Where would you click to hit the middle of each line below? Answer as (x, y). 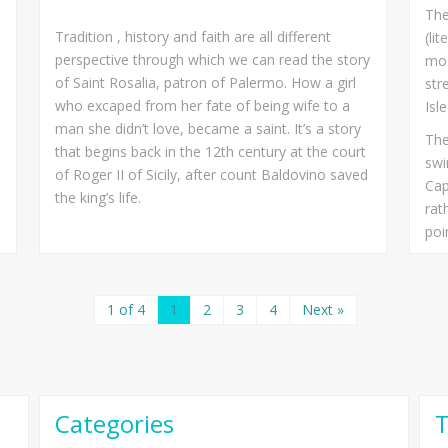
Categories (114, 423)
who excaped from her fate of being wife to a (202, 105)
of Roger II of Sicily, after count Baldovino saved (211, 174)
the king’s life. (98, 197)
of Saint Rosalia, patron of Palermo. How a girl (205, 82)
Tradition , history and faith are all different (193, 36)
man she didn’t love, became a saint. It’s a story (208, 128)
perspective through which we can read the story (212, 59)
